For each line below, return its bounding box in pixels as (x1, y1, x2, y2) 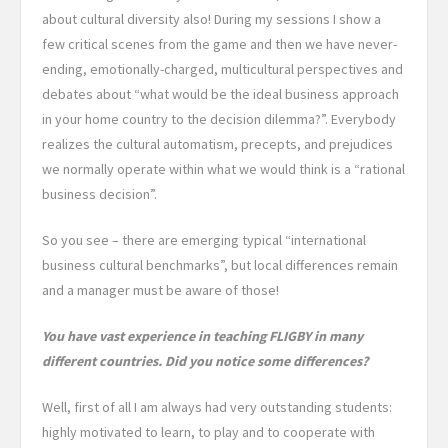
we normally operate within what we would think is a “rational (42, 160, 405, 179)
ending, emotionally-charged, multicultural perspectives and (42, 60, 403, 79)
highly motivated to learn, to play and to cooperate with (42, 423, 375, 442)
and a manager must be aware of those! (42, 281, 279, 300)
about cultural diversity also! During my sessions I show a (42, 10, 381, 29)
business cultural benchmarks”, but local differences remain (42, 256, 398, 275)
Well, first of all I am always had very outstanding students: (42, 398, 392, 417)
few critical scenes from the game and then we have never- (42, 35, 397, 54)
